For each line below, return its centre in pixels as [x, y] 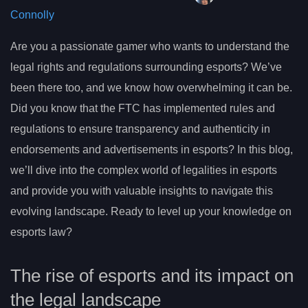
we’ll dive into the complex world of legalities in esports [144, 170]
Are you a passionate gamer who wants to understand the [150, 47]
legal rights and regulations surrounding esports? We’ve [146, 67]
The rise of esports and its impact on [152, 275]
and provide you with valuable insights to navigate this [142, 191]
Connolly [32, 15]
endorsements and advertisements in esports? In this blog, [152, 150]
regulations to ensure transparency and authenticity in [140, 129]
